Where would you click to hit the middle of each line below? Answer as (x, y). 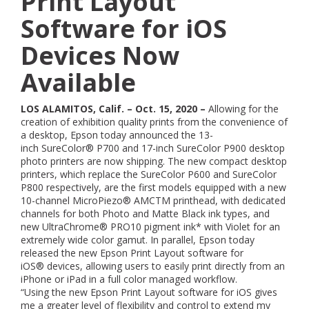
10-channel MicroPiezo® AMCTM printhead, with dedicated (153, 200)
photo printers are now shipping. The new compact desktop (154, 161)
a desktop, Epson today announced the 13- (117, 135)
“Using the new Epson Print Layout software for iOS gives (149, 292)
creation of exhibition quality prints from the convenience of (154, 122)
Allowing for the (243, 109)
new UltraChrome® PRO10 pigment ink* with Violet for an (150, 227)
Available (78, 82)
